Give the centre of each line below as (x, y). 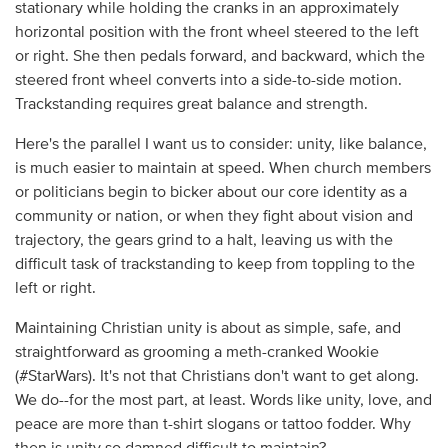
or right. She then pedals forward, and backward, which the (219, 56)
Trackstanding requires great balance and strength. (191, 104)
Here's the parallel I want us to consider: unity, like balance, (220, 144)
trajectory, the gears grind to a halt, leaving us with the (203, 240)
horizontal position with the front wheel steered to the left (216, 32)
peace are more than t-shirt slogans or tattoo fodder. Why (212, 424)
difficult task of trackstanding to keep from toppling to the (214, 264)
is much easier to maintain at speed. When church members (222, 168)
